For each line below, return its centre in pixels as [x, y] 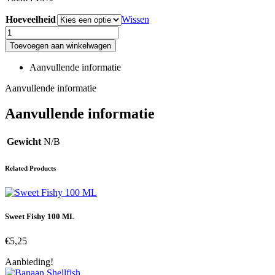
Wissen [135, 19]
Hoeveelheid [31, 19]
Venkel [18, 31]
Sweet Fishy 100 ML [40, 217]
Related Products [30, 168]
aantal [16, 53]
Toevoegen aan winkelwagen [60, 45]
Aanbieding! [29, 261]
